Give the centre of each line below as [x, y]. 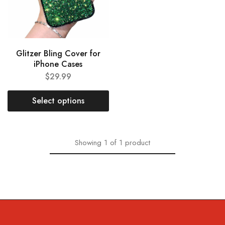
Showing [88, 142]
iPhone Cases [58, 64]
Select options [58, 100]
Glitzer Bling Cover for [58, 53]
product [138, 142]
